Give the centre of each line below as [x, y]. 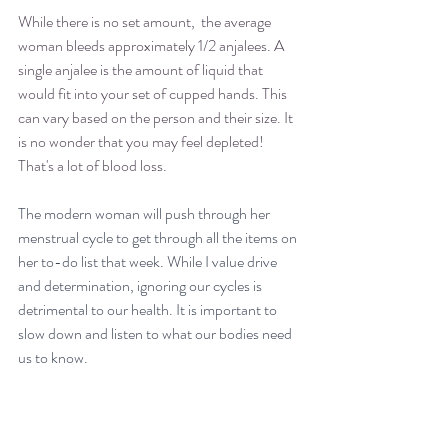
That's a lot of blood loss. [94, 165]
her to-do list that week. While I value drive [149, 261]
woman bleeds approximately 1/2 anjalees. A [152, 45]
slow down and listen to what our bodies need [156, 333]
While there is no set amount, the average [146, 21]
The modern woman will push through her [145, 213]
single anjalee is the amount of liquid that [142, 69]
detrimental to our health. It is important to [149, 309]
